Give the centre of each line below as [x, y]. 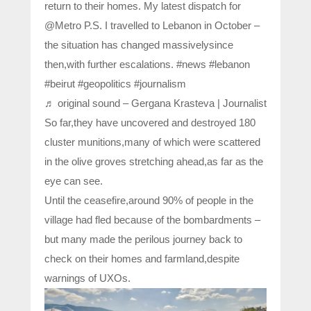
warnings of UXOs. [87, 278]
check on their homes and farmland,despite [142, 259]
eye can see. [74, 181]
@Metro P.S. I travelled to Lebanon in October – [152, 26]
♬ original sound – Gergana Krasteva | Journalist [155, 103]
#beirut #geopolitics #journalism [115, 84]
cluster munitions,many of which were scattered [152, 142]
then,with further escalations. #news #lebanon [147, 65]
